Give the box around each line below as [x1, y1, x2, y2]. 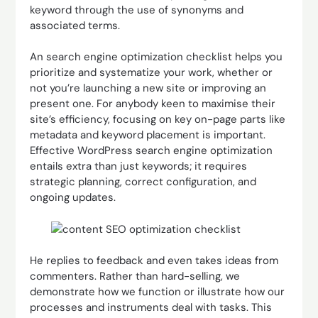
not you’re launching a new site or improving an [30, 81, 267, 95]
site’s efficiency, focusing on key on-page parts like [30, 112, 286, 126]
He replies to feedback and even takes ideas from [30, 253, 279, 268]
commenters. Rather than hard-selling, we [30, 269, 241, 283]
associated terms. [30, 18, 121, 33]
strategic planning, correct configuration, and [30, 175, 257, 189]
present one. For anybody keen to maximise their [30, 97, 276, 111]
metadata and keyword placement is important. [30, 128, 266, 142]
